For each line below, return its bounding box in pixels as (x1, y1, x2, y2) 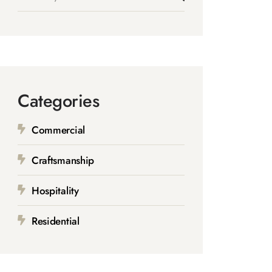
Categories (18, 87, 100, 114)
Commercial (31, 122, 85, 137)
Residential (31, 213, 80, 228)
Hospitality (31, 183, 79, 198)
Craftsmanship (31, 152, 95, 168)
